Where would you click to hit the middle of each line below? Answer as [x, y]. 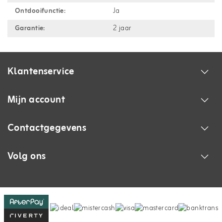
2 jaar [122, 28]
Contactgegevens [47, 128]
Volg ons [27, 156]
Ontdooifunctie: [40, 11]
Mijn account [36, 100]
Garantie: [30, 28]
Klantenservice [41, 71]
